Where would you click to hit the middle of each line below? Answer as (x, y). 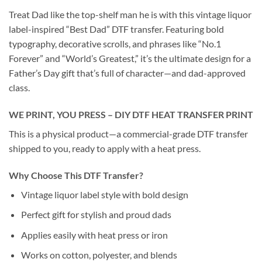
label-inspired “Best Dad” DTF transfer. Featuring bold (116, 29)
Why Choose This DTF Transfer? (76, 175)
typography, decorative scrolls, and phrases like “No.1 (115, 44)
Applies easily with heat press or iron (94, 235)
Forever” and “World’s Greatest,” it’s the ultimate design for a (130, 58)
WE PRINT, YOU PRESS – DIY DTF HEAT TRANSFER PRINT (131, 114)
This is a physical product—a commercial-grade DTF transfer (128, 133)
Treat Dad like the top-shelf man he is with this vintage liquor (130, 15)
